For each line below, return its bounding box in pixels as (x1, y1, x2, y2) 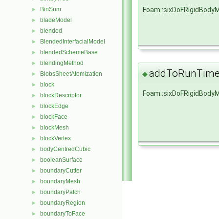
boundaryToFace (40, 210, 85, 217)
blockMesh (40, 124, 69, 131)
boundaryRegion (40, 199, 85, 206)
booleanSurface (40, 156, 83, 163)
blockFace (40, 113, 67, 120)
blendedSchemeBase (40, 49, 98, 56)
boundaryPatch (40, 189, 81, 196)
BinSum (40, 6, 61, 13)
